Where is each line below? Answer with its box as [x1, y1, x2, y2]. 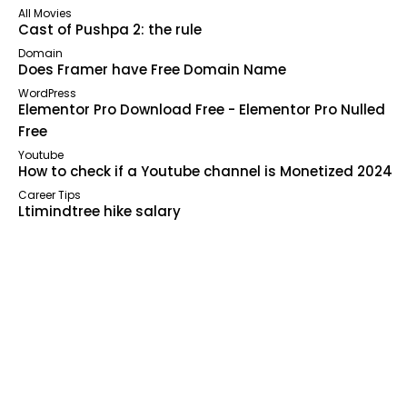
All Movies [18, 5, 72, 21]
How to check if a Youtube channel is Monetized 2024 [18, 162, 392, 181]
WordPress [18, 85, 76, 101]
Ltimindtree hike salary [18, 202, 181, 221]
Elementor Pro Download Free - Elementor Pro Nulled [18, 100, 385, 119]
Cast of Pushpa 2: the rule [18, 20, 202, 39]
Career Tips [18, 187, 81, 203]
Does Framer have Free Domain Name [18, 60, 286, 79]
